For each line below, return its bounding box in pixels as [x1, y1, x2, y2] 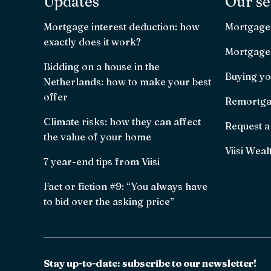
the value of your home [44, 131, 151, 143]
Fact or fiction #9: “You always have [44, 180, 207, 192]
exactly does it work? [44, 36, 141, 48]
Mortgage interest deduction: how [44, 21, 200, 33]
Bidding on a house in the [44, 60, 160, 73]
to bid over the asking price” [44, 195, 174, 207]
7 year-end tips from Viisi [44, 155, 160, 168]
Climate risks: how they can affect [44, 116, 201, 128]
